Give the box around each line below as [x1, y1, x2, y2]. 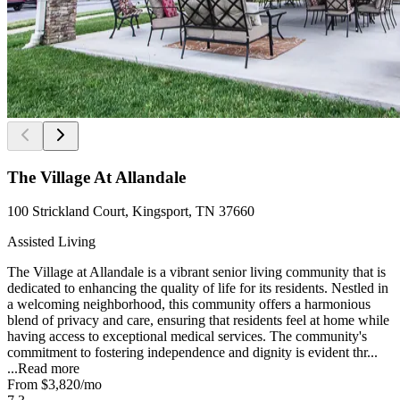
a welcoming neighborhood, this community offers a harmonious [7, 296, 371, 312]
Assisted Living [7, 234, 96, 250]
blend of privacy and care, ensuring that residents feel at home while [7, 312, 389, 329]
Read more [18, 361, 79, 377]
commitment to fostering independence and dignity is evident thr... [7, 345, 378, 361]
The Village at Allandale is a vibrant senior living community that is [7, 264, 386, 280]
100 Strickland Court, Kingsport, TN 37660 [7, 204, 254, 220]
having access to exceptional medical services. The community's [7, 329, 367, 345]
